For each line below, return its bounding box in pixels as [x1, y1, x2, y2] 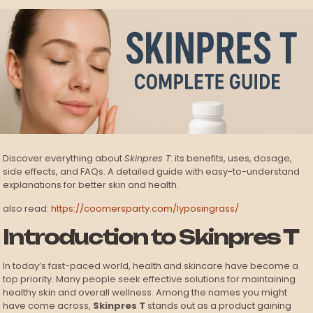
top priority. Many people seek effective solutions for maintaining [3, 272, 296, 286]
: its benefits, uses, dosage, [170, 152, 293, 166]
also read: [3, 202, 52, 216]
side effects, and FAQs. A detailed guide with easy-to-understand [3, 165, 300, 179]
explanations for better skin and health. [3, 178, 180, 192]
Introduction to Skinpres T [3, 224, 299, 250]
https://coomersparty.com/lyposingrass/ [51, 202, 240, 216]
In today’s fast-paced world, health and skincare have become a [3, 259, 299, 273]
